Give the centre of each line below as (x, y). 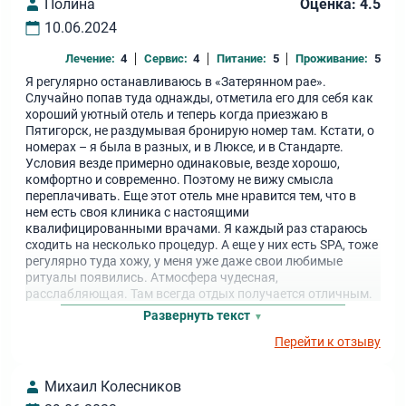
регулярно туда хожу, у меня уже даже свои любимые (184, 261)
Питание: (242, 58)
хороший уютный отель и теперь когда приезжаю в (177, 114)
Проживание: (332, 58)
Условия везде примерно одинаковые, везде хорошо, (183, 163)
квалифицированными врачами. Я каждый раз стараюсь (197, 228)
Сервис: (165, 58)
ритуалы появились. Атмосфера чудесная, (152, 277)
